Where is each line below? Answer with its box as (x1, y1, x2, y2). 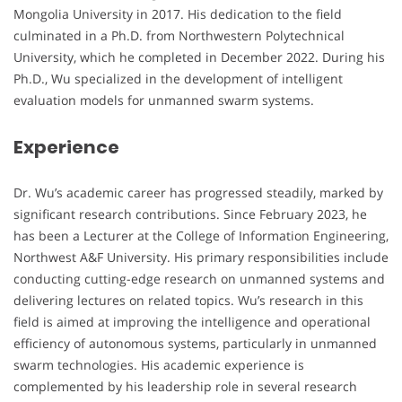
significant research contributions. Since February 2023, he (13, 205, 367, 223)
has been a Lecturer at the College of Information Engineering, (13, 227, 389, 245)
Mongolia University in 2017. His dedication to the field (13, 5, 342, 23)
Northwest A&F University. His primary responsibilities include (13, 249, 389, 267)
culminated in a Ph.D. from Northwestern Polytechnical (13, 27, 345, 45)
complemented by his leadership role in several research (13, 378, 357, 396)
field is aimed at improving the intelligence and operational (13, 313, 371, 331)
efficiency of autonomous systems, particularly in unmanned (13, 335, 377, 353)
